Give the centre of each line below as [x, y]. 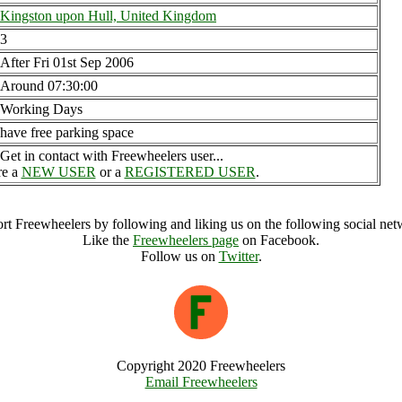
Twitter [238, 256]
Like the [108, 240]
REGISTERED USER [190, 172]
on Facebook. [279, 240]
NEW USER [58, 172]
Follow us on [179, 256]
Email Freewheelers [201, 382]
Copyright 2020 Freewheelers [201, 366]
